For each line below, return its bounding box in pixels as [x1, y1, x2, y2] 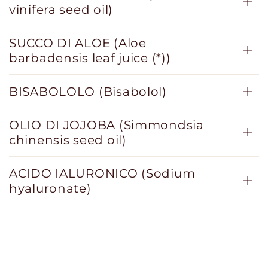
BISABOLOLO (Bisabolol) [9, 84, 167, 99]
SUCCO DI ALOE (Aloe [9, 35, 147, 50]
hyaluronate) [9, 181, 92, 196]
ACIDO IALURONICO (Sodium [9, 166, 196, 181]
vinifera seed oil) [9, 2, 113, 17]
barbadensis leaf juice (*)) [9, 50, 171, 65]
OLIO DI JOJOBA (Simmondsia [9, 117, 204, 132]
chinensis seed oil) [9, 132, 127, 147]
